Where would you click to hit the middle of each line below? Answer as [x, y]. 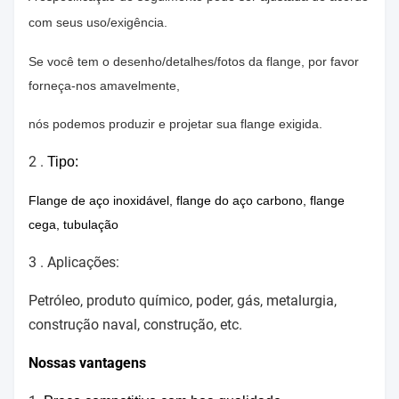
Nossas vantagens [87, 363]
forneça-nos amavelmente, [104, 85]
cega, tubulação [73, 224]
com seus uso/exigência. [98, 22]
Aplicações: [83, 262]
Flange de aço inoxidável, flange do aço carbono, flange [187, 200]
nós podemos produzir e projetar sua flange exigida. [175, 124]
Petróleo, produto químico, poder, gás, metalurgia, [183, 301]
